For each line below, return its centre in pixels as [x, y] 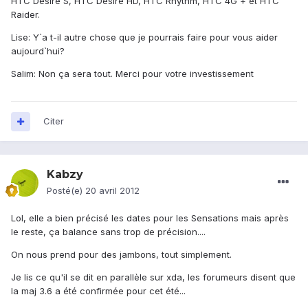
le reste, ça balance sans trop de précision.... [108, 232]
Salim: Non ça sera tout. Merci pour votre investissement [132, 74]
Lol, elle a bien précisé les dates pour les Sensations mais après [150, 218]
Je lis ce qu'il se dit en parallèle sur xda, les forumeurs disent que [153, 277]
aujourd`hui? [38, 51]
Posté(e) [66, 191]
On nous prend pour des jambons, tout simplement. [121, 255]
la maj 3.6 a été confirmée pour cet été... [98, 291]
